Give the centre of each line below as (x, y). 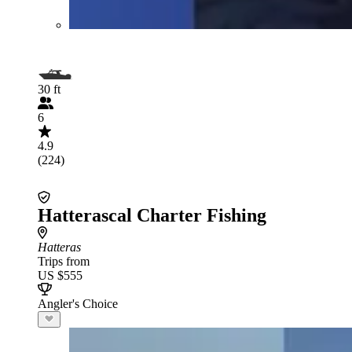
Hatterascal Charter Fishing (152, 215)
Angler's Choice (78, 303)
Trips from (64, 261)
